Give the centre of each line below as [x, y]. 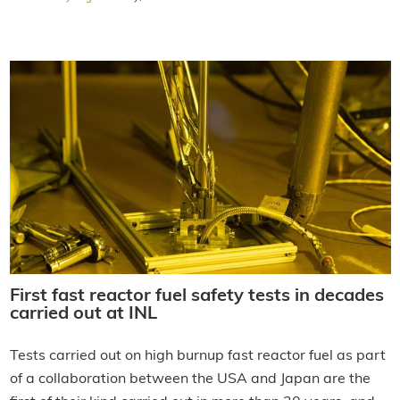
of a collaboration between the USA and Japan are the [190, 380]
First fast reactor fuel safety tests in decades [196, 297]
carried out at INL [83, 315]
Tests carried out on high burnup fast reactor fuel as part [197, 357]
